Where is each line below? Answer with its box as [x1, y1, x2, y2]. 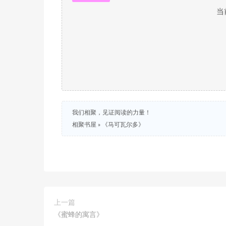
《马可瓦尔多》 [102, 122, 144, 128]
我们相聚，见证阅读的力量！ [72, 109, 151, 116]
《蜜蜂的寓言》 [54, 211, 103, 218]
